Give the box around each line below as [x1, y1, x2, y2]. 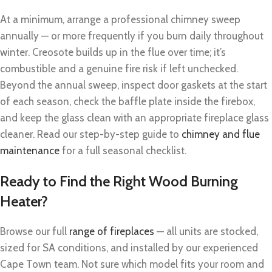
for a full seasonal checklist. [59, 144, 186, 157]
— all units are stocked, [154, 225, 258, 237]
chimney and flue [182, 127, 260, 140]
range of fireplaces [69, 225, 154, 237]
